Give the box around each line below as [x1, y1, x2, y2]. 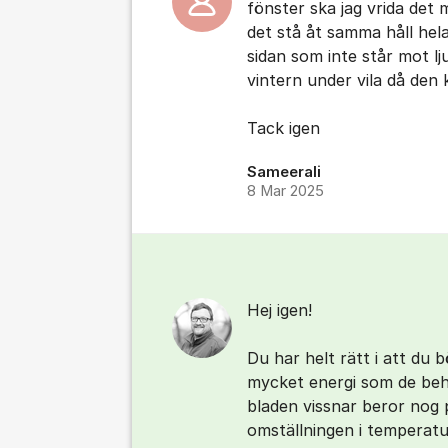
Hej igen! [247, 300, 312, 320]
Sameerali [247, 163, 321, 181]
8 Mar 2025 [247, 182, 324, 200]
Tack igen [247, 118, 320, 138]
